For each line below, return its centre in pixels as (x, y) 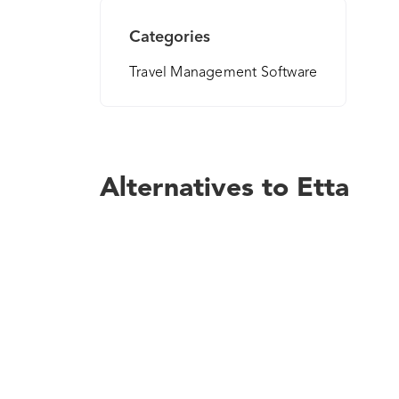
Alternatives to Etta (224, 189)
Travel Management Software (224, 73)
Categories (170, 37)
